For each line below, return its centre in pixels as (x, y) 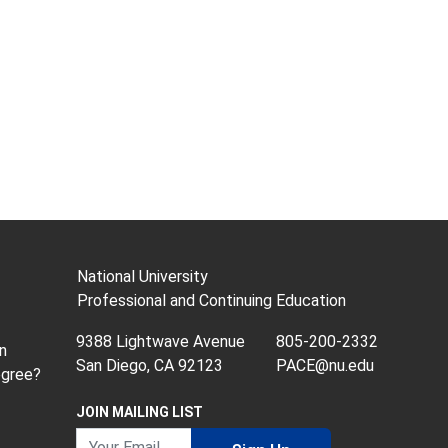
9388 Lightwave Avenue (160, 341)
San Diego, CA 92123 (149, 365)
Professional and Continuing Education (211, 300)
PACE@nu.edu (325, 365)
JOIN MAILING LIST (139, 412)
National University (142, 276)
